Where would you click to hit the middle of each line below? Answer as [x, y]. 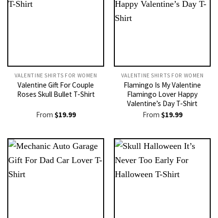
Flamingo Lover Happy [162, 94]
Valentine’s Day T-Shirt [162, 103]
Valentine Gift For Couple [56, 85]
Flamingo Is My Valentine [162, 85]
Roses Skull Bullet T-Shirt [56, 94]
